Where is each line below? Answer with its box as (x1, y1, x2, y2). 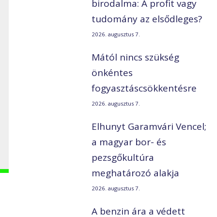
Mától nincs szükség (92, 51, 180, 64)
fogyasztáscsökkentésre (92, 82, 197, 95)
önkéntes (92, 66, 133, 79)
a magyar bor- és (92, 136, 167, 149)
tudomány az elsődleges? (92, 13, 202, 26)
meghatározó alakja (92, 167, 180, 180)
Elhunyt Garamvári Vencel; (92, 120, 207, 133)
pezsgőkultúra (92, 151, 155, 164)
